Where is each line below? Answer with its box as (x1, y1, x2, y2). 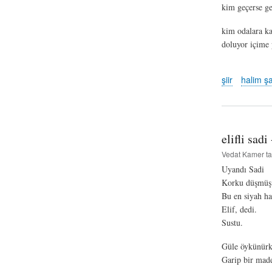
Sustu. (221, 217, 243, 229)
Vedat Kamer (221, 149, 264, 160)
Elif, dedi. (221, 203, 257, 216)
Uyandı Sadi (221, 163, 264, 175)
